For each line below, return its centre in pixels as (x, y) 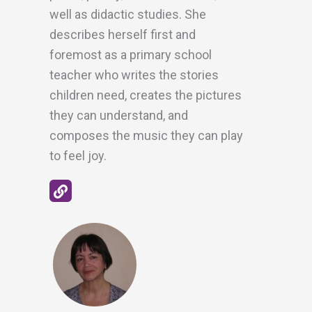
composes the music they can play (146, 135)
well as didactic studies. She (128, 14)
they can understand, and (119, 115)
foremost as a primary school (131, 55)
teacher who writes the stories (134, 75)
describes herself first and (123, 34)
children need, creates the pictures (146, 95)
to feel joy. (78, 156)
